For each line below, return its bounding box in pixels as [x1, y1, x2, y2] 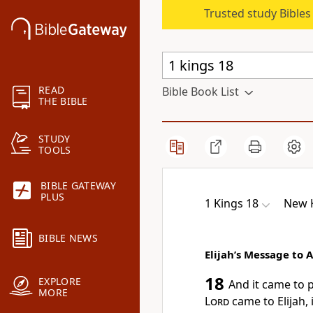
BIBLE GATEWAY [41, 179, 116, 193]
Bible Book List [162, 84, 239, 99]
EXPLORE [38, 275, 82, 289]
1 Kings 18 [205, 196, 259, 211]
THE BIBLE [38, 94, 88, 108]
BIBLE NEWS [38, 231, 98, 245]
